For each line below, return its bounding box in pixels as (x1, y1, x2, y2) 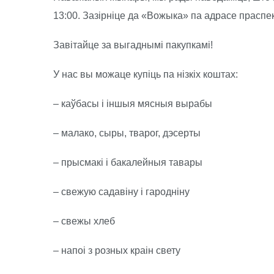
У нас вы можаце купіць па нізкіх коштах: (53, 69, 238, 80)
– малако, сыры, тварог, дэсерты (53, 128, 201, 138)
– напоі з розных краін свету (53, 245, 180, 256)
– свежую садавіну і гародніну (53, 187, 190, 197)
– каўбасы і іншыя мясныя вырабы (53, 98, 212, 109)
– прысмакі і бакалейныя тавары (53, 157, 202, 168)
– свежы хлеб (53, 216, 115, 226)
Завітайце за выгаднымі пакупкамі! (53, 40, 213, 50)
